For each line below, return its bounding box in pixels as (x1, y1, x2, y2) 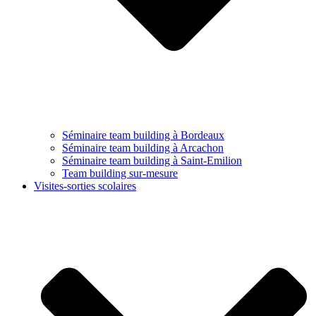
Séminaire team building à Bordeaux (62, 128, 224, 141)
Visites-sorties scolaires (34, 179, 136, 192)
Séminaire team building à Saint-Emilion (62, 154, 242, 166)
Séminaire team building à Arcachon (62, 141, 224, 154)
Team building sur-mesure (62, 166, 178, 179)
